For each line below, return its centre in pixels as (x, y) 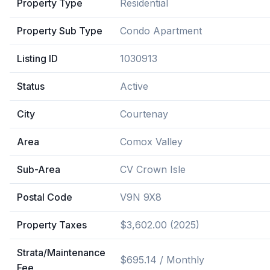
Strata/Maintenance (61, 253)
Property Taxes (52, 225)
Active (134, 86)
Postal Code (45, 197)
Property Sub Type (60, 31)
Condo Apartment (161, 31)
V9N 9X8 (141, 197)
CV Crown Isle (153, 169)
